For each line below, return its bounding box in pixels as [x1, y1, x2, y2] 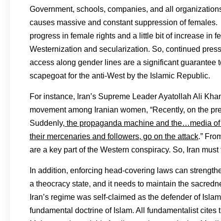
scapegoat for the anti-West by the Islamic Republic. [30, 72, 210, 80]
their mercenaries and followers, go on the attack [30, 132, 198, 141]
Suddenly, [30, 119, 65, 127]
